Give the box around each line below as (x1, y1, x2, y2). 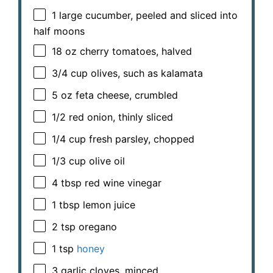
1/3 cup (52, 155, 86, 168)
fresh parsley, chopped (86, 133, 194, 146)
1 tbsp (52, 199, 80, 211)
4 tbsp (52, 177, 82, 190)
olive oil (86, 155, 125, 168)
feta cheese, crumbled (73, 89, 178, 102)
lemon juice (80, 199, 135, 211)
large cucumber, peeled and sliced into (56, 9, 238, 22)
